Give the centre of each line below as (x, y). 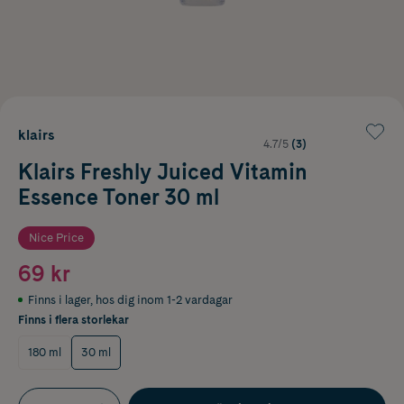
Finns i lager (59, 299)
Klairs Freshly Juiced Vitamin (163, 171)
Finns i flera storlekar (73, 319)
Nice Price (56, 237)
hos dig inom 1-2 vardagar (164, 299)
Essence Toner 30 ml (119, 197)
